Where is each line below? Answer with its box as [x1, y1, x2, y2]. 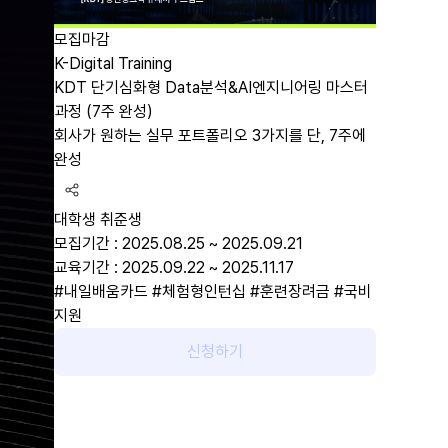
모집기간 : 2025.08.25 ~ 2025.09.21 [53, 234, 303, 254]
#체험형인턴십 [151, 282, 246, 302]
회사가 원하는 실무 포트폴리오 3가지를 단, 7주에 [53, 126, 366, 146]
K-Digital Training [53, 54, 172, 74]
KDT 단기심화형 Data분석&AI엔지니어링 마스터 [53, 78, 368, 98]
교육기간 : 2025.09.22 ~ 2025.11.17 [53, 258, 294, 278]
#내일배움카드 [53, 282, 148, 302]
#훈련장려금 [249, 282, 330, 302]
